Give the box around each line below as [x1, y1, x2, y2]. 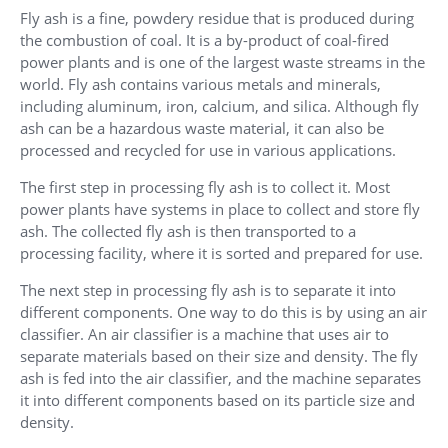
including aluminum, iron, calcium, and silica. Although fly [20, 96, 419, 117]
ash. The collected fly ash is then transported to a [20, 221, 356, 242]
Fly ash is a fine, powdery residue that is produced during [20, 8, 414, 29]
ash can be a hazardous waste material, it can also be [20, 118, 384, 139]
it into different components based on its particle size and [20, 390, 415, 411]
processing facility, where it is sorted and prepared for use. [20, 243, 423, 264]
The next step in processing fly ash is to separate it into [20, 280, 396, 301]
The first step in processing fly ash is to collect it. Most [20, 177, 390, 198]
